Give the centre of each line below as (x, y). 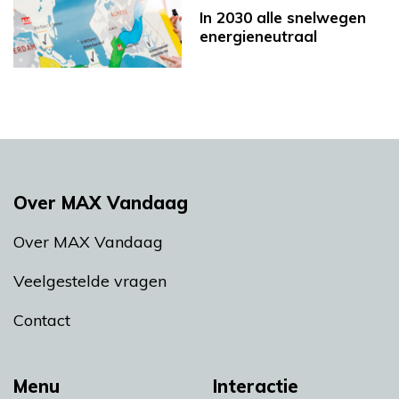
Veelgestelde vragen (90, 281)
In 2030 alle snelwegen (283, 18)
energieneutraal (258, 37)
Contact (42, 321)
